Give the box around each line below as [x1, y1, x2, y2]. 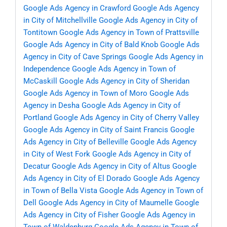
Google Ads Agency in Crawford [23, 4, 131, 13]
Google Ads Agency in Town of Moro [23, 89, 147, 98]
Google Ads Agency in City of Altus [52, 162, 170, 171]
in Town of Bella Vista [23, 186, 97, 196]
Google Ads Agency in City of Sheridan [59, 77, 190, 86]
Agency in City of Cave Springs [23, 52, 127, 62]
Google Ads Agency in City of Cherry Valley [54, 113, 199, 123]
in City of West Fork [23, 149, 90, 159]
